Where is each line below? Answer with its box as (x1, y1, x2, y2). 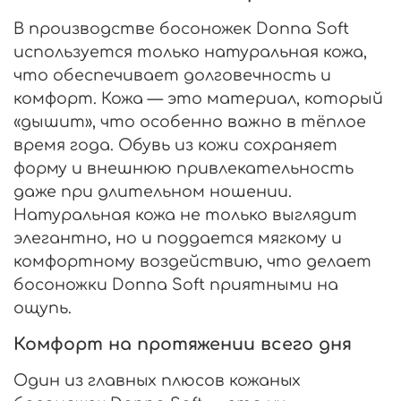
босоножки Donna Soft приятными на (13, 275, 338, 294)
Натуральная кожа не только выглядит (13, 205, 357, 224)
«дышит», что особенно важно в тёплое (13, 112, 366, 131)
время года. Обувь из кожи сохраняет (13, 135, 337, 154)
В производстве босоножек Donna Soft (13, 19, 349, 38)
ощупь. (13, 298, 72, 317)
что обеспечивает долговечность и (13, 65, 331, 84)
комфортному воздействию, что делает (13, 252, 371, 270)
